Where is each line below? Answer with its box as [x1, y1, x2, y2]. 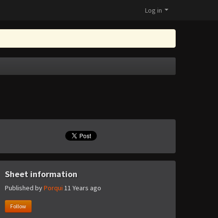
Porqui [44, 183, 63, 193]
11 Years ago [64, 183, 101, 193]
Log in [145, 6, 162, 15]
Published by [5, 183, 44, 193]
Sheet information [5, 168, 77, 180]
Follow [10, 202, 26, 210]
